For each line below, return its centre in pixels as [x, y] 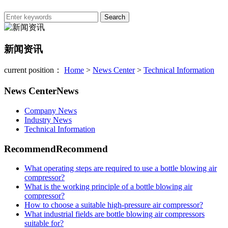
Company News [51, 110]
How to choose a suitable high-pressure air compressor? [114, 205]
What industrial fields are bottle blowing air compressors [115, 214]
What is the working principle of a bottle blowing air [108, 187]
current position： [34, 70]
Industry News [48, 120]
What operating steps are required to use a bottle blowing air [121, 168]
